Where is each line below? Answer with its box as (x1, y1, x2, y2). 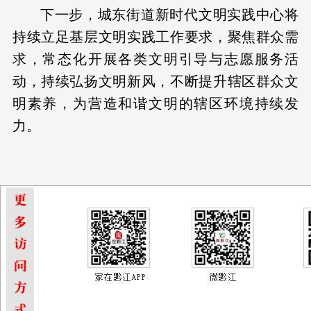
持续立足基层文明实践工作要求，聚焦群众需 (12, 29, 299, 44)
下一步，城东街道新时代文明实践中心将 (40, 7, 299, 22)
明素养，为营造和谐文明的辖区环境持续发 (12, 96, 299, 111)
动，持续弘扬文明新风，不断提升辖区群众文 (12, 74, 299, 89)
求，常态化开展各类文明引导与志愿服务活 (12, 51, 299, 67)
